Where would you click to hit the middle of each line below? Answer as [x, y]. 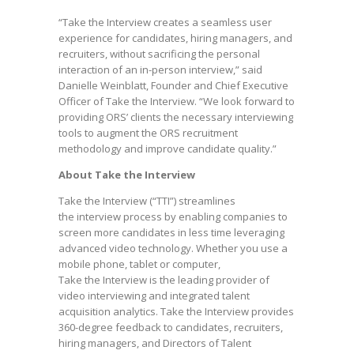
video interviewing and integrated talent [154, 296]
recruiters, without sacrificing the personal [159, 54]
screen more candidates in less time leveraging [171, 232]
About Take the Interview [127, 175]
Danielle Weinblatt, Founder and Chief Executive [173, 85]
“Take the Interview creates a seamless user [165, 22]
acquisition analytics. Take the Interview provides [176, 311]
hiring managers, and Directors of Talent [155, 343]
